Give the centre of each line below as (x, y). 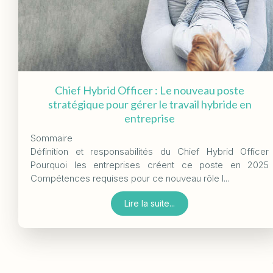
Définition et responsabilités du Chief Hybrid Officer (150, 151)
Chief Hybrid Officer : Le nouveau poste (150, 90)
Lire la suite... (150, 203)
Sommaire (51, 138)
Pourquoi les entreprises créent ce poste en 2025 (150, 165)
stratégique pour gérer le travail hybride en (150, 104)
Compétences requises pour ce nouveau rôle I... (130, 178)
